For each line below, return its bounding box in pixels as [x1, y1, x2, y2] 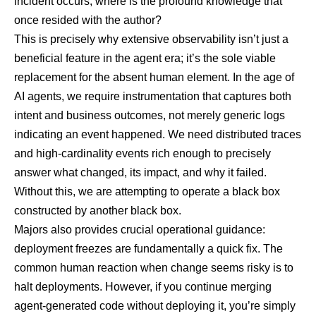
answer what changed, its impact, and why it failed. [14, 166, 267, 179]
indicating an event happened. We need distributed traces [14, 128, 301, 141]
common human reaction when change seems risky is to [14, 262, 293, 274]
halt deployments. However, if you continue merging [14, 281, 272, 293]
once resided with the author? [14, 14, 162, 27]
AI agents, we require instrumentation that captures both [14, 90, 291, 103]
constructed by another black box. [14, 205, 181, 217]
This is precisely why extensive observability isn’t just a [14, 33, 288, 46]
